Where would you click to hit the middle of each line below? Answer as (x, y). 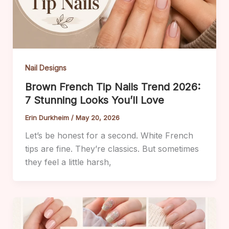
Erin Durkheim (48, 118)
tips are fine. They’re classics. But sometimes (112, 149)
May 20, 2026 (97, 118)
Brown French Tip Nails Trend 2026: (112, 87)
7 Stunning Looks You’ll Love (94, 100)
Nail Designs (45, 67)
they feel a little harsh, (68, 162)
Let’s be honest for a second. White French (109, 136)
